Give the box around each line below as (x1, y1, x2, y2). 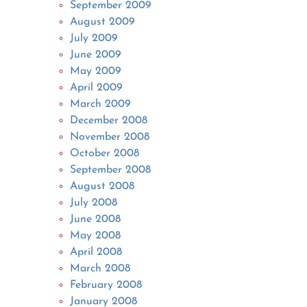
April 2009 (70, 82, 123, 93)
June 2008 (70, 213, 121, 225)
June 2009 (70, 49, 122, 60)
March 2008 (70, 262, 131, 274)
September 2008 (70, 164, 151, 175)
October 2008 (70, 147, 140, 159)
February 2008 (70, 279, 143, 291)
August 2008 (70, 180, 135, 192)
